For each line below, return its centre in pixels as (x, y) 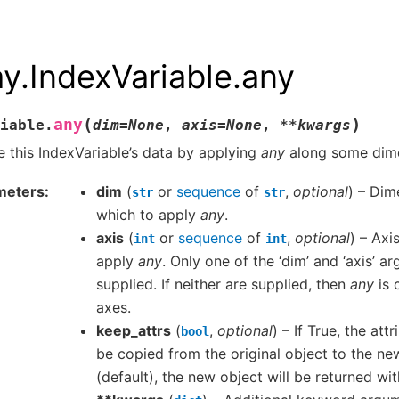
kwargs (324, 125)
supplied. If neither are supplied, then (223, 285)
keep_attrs (134, 331)
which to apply (148, 215)
